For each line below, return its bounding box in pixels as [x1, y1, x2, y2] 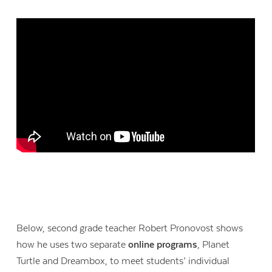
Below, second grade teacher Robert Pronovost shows [16, 223, 243, 234]
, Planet [197, 239, 230, 251]
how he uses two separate [16, 239, 129, 251]
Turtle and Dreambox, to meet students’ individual [16, 256, 230, 267]
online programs [128, 239, 198, 251]
